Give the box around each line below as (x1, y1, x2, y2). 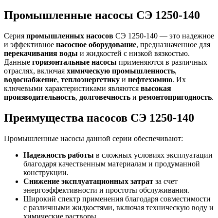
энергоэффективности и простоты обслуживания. (23, 185, 189, 194)
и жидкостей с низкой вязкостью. (78, 49, 190, 57)
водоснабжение (4, 75, 57, 84)
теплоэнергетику (61, 75, 120, 84)
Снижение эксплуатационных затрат (23, 177, 153, 185)
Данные (4, 57, 32, 66)
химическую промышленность (67, 66, 175, 75)
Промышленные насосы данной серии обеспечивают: (4, 134, 183, 143)
